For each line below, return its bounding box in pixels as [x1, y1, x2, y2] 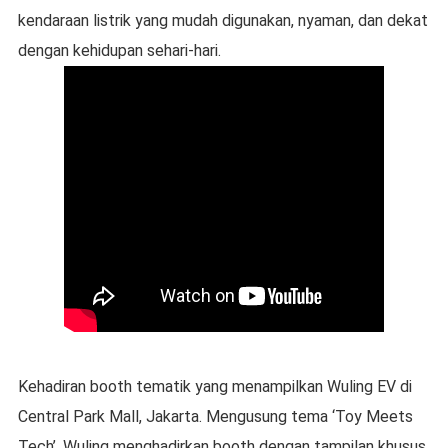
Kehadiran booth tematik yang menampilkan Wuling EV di [17, 377, 412, 397]
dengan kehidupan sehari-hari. [17, 41, 221, 61]
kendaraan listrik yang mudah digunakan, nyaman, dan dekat [17, 11, 428, 31]
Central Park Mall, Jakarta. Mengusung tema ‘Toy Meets [17, 407, 413, 427]
